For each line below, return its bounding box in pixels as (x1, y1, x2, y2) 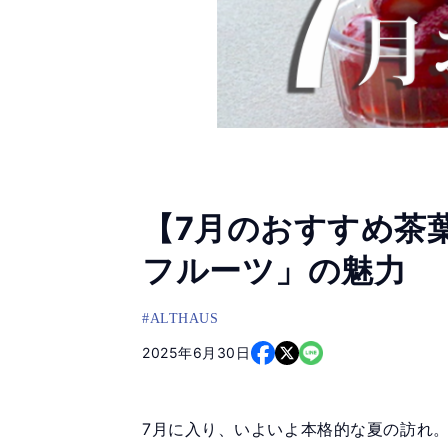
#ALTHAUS (142, 311, 219, 326)
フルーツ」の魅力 (142, 251, 407, 290)
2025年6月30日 (142, 344, 251, 362)
